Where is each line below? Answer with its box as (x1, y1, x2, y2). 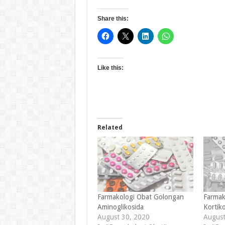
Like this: (97, 64, 124, 72)
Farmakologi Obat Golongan (97, 192, 184, 201)
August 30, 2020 (97, 212, 150, 221)
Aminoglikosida (97, 202, 144, 211)
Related (97, 124, 123, 132)
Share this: (97, 15, 129, 23)
